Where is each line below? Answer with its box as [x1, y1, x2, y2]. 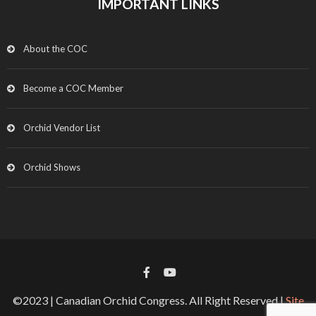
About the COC [23, 42, 87, 54]
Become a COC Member [23, 82, 123, 94]
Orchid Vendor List [23, 121, 100, 133]
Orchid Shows [23, 161, 80, 173]
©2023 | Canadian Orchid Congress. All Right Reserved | [12, 293, 286, 307]
